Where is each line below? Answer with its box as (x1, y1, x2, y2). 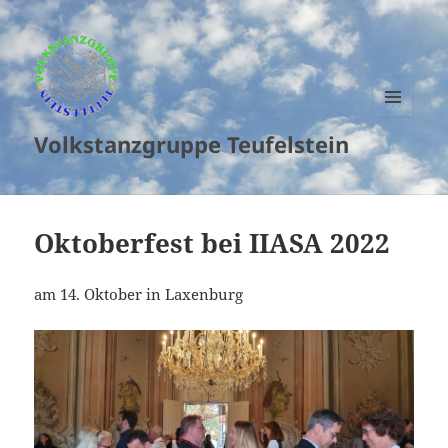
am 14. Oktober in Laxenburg (34, 284, 244, 305)
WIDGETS (372, 150, 429, 168)
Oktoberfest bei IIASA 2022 (34, 225, 391, 262)
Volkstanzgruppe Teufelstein (34, 129, 350, 160)
